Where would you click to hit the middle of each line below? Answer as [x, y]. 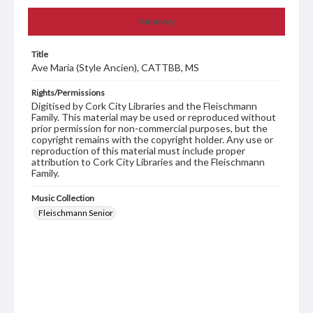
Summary [156, 22]
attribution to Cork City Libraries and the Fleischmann [148, 162]
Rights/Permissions [68, 93]
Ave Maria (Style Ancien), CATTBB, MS [115, 68]
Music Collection [63, 198]
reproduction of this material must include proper [138, 151]
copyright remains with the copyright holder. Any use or [152, 140]
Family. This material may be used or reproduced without [154, 117]
